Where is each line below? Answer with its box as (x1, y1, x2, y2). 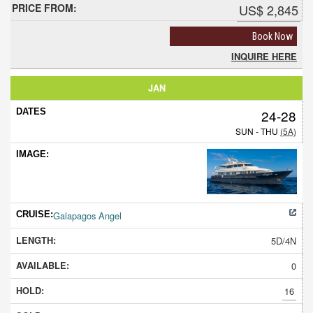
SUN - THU (235, 124, 280, 137)
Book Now (252, 30, 293, 42)
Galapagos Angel (53, 208, 122, 222)
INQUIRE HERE (231, 49, 297, 63)
